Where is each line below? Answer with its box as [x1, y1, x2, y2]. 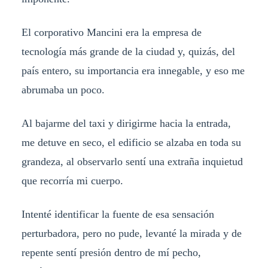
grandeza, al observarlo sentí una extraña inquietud [21, 156, 243, 167]
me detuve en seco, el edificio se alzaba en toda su [21, 136, 241, 148]
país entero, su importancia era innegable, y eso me [21, 65, 245, 77]
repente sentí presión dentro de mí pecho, [21, 246, 201, 258]
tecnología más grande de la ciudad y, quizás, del [21, 45, 235, 58]
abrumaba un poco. [21, 84, 105, 96]
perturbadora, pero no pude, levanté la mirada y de [21, 227, 242, 239]
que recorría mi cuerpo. [21, 175, 126, 187]
